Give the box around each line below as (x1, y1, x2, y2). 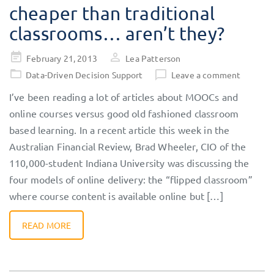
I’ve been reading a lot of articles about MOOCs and (9, 91, 239, 103)
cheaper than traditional (9, 2, 215, 24)
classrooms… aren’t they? (9, 23, 224, 45)
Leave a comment (171, 69, 241, 81)
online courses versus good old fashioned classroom (9, 107, 239, 120)
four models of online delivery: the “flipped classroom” (9, 173, 253, 186)
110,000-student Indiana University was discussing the (9, 157, 250, 169)
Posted (9, 51, 37, 63)
